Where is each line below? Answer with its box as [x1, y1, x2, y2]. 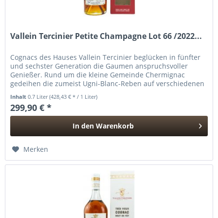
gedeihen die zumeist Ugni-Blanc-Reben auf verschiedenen [10, 78, 205, 88]
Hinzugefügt [83, 139, 124, 149]
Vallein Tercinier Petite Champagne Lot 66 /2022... [10, 30, 202, 41]
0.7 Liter [28, 92, 50, 100]
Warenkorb [96, 121, 134, 130]
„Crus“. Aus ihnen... [10, 87, 74, 97]
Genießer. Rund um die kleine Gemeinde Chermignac [10, 70, 185, 79]
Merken [23, 144, 49, 154]
